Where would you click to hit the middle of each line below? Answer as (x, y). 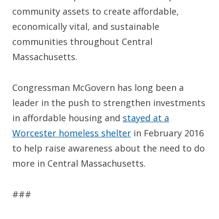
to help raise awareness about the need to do (109, 148)
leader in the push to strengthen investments (109, 103)
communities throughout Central (82, 42)
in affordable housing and (67, 118)
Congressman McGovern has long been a (98, 88)
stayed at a (146, 118)
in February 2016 (167, 133)
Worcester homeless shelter (72, 133)
